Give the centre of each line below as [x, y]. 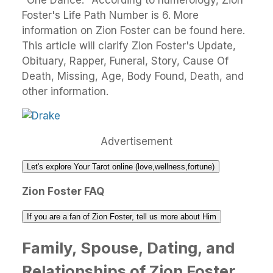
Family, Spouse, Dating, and [128, 248]
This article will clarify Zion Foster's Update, [129, 46]
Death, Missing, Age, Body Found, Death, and [133, 76]
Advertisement [136, 142]
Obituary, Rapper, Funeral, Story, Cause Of [125, 61]
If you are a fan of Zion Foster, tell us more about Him [122, 217]
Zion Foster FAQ [63, 192]
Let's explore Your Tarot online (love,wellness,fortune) [121, 167]
